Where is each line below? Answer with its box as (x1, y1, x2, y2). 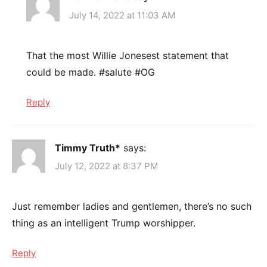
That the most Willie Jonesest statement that (26, 49, 229, 61)
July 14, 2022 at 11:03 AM (69, 9, 175, 21)
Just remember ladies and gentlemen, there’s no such (12, 200, 252, 213)
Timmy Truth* (55, 141, 120, 154)
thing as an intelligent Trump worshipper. (12, 217, 195, 229)
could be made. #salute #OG (26, 66, 155, 78)
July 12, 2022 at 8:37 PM (55, 160, 158, 172)
